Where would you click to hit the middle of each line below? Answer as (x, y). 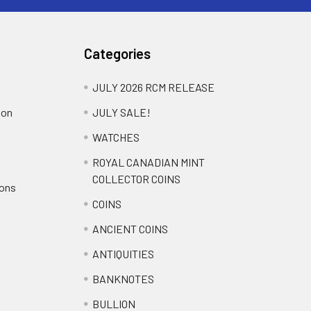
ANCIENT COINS (131, 229)
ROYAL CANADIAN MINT (149, 162)
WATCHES (116, 137)
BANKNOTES (124, 279)
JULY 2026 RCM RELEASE (154, 87)
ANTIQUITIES (124, 254)
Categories (118, 53)
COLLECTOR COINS (137, 179)
